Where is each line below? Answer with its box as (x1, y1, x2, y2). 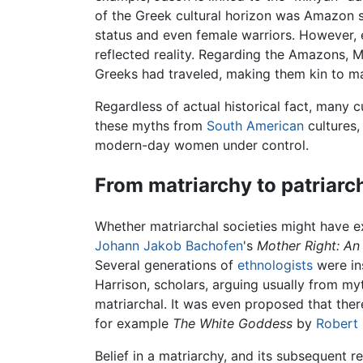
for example (95, 315, 173, 332)
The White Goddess (173, 315, 293, 332)
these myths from (95, 117, 207, 135)
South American (207, 117, 304, 135)
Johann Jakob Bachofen (95, 237, 243, 254)
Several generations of (95, 257, 237, 274)
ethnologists (237, 257, 313, 274)
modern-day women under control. (95, 137, 309, 154)
